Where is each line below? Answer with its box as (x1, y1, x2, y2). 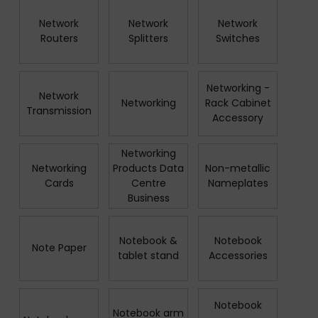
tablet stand (118, 248, 180, 263)
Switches (216, 31, 261, 45)
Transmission (26, 103, 92, 118)
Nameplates (207, 175, 268, 190)
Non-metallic (205, 160, 271, 175)
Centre (131, 175, 166, 190)
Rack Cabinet (204, 96, 271, 111)
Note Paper (31, 241, 87, 256)
